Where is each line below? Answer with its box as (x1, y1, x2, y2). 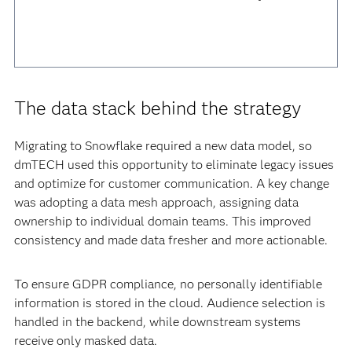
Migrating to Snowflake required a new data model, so (13, 138, 312, 153)
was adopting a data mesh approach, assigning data (13, 195, 299, 210)
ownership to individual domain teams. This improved (13, 214, 311, 229)
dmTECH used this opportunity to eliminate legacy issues (13, 157, 334, 172)
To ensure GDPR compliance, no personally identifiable (13, 277, 322, 291)
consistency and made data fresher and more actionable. (13, 233, 328, 247)
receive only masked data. (13, 333, 157, 348)
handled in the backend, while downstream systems (13, 314, 301, 329)
